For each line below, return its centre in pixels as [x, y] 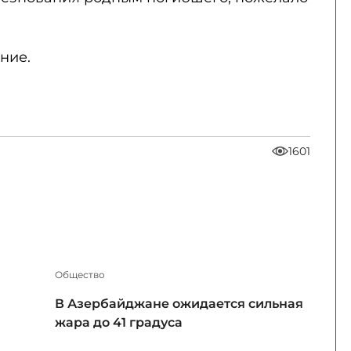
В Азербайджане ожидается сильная [179, 303]
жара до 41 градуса [119, 322]
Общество [80, 275]
